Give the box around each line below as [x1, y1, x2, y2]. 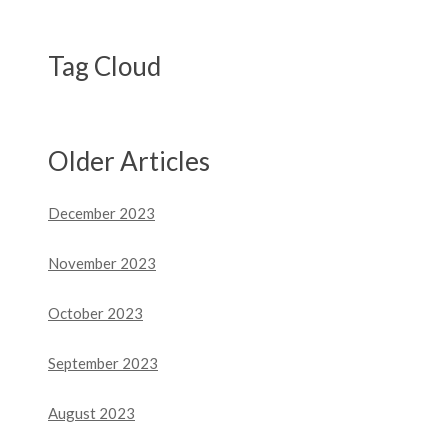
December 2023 [48, 204, 155, 222]
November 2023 [48, 254, 156, 272]
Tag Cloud [48, 50, 161, 82]
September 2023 [48, 354, 158, 372]
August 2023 [48, 404, 135, 422]
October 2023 [48, 304, 143, 322]
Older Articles [48, 145, 210, 177]
